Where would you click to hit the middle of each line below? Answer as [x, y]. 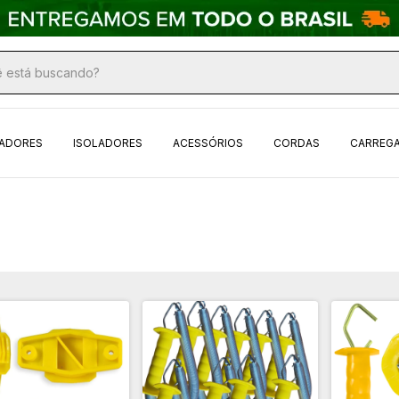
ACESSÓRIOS [208, 143]
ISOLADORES [108, 143]
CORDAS [297, 143]
